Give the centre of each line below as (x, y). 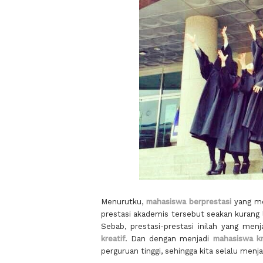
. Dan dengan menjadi (169, 238)
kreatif (113, 238)
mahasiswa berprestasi (188, 201)
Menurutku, (124, 201)
